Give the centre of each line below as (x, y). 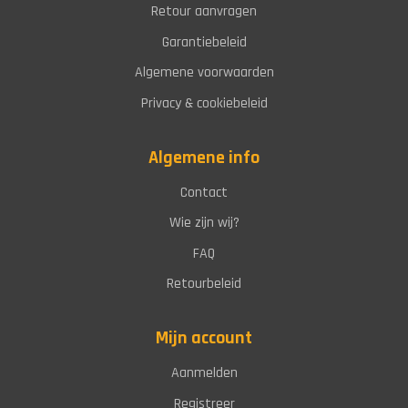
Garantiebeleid (204, 42)
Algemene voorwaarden (204, 73)
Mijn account (204, 338)
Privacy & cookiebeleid (204, 104)
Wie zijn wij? (204, 223)
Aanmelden (204, 373)
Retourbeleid (204, 284)
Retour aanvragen (204, 12)
